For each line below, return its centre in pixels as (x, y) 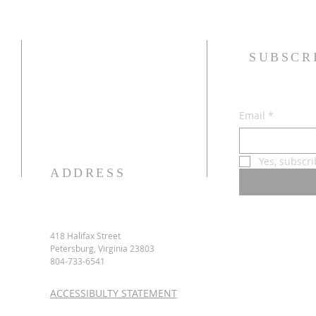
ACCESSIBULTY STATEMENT (114, 293)
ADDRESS (88, 173)
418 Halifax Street (85, 236)
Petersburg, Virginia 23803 (102, 248)
